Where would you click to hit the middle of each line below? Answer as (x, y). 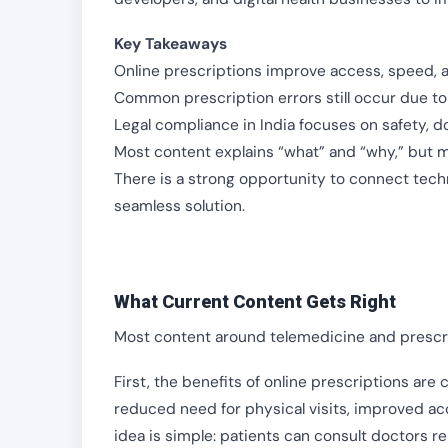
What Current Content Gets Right (255, 301)
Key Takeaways (170, 44)
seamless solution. (179, 206)
